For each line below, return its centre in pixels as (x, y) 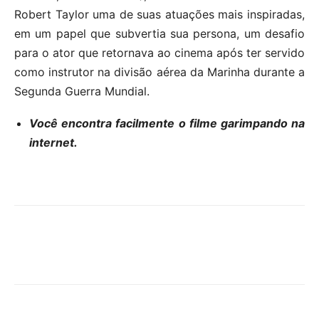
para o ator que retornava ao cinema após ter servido (159, 52)
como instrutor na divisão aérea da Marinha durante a (159, 72)
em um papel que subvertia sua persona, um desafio (159, 33)
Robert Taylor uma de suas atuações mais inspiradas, (159, 14)
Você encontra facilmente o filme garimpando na (167, 123)
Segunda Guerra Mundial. (82, 91)
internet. (53, 142)
